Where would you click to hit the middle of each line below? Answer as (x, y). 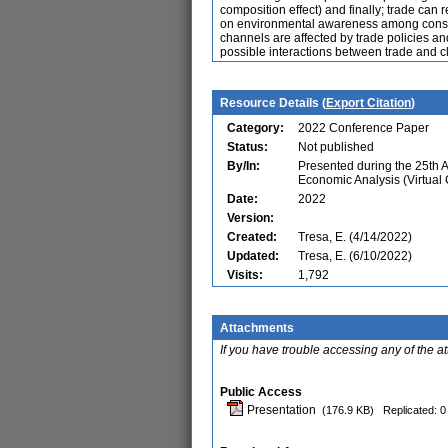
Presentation (280, 410)
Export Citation (368, 103)
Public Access (261, 392)
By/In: (243, 166)
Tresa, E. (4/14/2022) (355, 237)
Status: (247, 147)
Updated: (253, 256)
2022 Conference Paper (363, 128)
